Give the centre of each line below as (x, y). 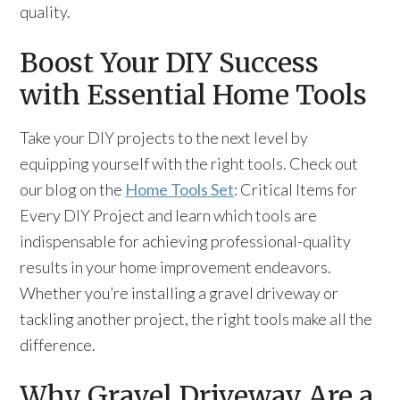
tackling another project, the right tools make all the (196, 319)
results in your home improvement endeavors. (176, 267)
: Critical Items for (296, 189)
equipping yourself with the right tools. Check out (189, 163)
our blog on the (73, 189)
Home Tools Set (180, 189)
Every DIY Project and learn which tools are (169, 215)
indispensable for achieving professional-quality (186, 241)
